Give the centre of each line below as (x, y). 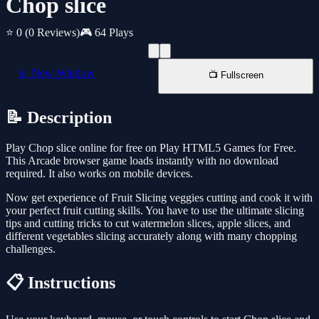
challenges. (31, 249)
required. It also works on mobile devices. (99, 174)
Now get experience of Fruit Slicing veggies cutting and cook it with (159, 198)
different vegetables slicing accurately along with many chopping (151, 236)
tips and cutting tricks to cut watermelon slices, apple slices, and (148, 224)
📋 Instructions (61, 283)
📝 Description (59, 118)
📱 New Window (56, 73)
